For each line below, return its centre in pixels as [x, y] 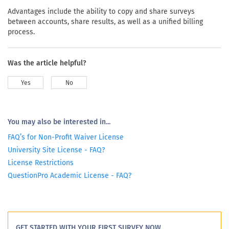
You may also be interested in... [59, 122]
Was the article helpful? [47, 63]
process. [21, 32]
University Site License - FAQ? [56, 150]
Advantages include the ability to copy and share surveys [101, 12]
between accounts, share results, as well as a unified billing [105, 22]
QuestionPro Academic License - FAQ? [70, 176]
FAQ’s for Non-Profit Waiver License [66, 137]
